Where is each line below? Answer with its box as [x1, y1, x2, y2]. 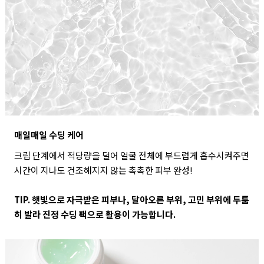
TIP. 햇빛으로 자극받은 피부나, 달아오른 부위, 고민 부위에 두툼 [14, 193, 249, 206]
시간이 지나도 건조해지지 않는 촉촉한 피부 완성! [14, 163, 193, 176]
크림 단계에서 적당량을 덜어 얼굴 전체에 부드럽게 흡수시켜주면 [14, 148, 249, 161]
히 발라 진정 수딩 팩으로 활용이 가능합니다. [14, 207, 176, 220]
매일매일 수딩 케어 [14, 128, 84, 141]
